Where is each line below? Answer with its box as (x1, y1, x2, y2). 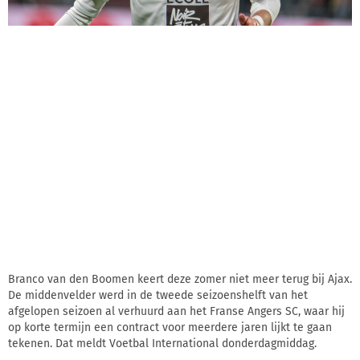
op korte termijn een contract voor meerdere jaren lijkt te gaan (8, 321, 332, 335)
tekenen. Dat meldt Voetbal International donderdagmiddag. (8, 337, 317, 351)
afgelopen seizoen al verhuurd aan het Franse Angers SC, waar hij (8, 305, 345, 319)
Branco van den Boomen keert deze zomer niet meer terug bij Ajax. (8, 272, 352, 287)
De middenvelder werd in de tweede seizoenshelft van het (8, 288, 308, 303)
